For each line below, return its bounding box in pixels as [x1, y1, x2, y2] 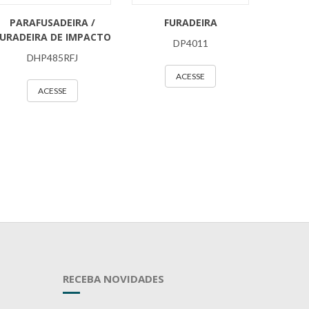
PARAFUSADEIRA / [10, 16, 95, 29]
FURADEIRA [163, 16, 217, 29]
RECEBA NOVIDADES [63, 272, 164, 286]
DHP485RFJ [27, 52, 78, 63]
